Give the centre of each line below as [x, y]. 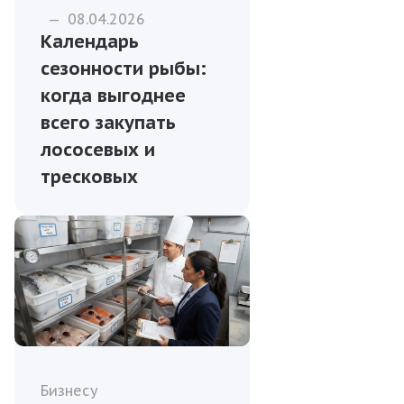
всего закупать [108, 122]
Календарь [90, 41]
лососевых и [98, 149]
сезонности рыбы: [124, 68]
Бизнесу [69, 391]
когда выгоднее [113, 95]
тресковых [89, 176]
